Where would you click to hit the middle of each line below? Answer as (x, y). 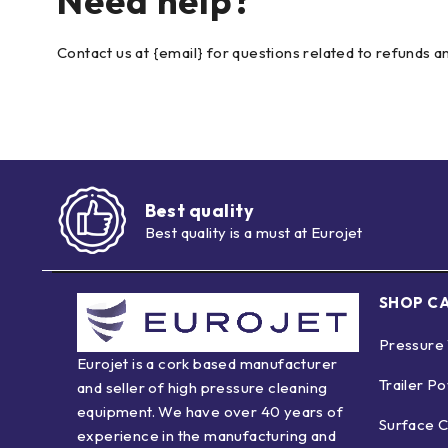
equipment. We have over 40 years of (210, 411)
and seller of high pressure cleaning (202, 387)
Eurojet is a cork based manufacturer (207, 363)
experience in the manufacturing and (206, 435)
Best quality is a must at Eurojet (253, 233)
